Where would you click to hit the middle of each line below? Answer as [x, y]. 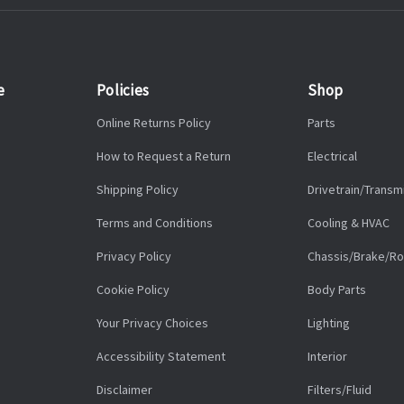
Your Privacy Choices [152, 323]
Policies [123, 91]
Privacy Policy [134, 257]
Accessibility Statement [161, 357]
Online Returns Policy [154, 123]
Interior [327, 357]
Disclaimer [124, 390]
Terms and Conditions [155, 223]
